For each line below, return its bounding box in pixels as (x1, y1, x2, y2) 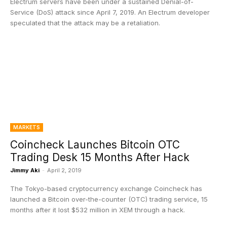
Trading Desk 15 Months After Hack (10, 151, 190, 164)
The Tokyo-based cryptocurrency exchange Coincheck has (10, 184, 202, 193)
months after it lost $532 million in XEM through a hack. (10, 206, 185, 214)
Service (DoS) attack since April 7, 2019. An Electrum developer (10, 8, 210, 16)
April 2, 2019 (47, 167, 82, 174)
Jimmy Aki (10, 167, 40, 174)
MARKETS (13, 124, 40, 130)
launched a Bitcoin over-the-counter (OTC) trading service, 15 (10, 195, 208, 203)
